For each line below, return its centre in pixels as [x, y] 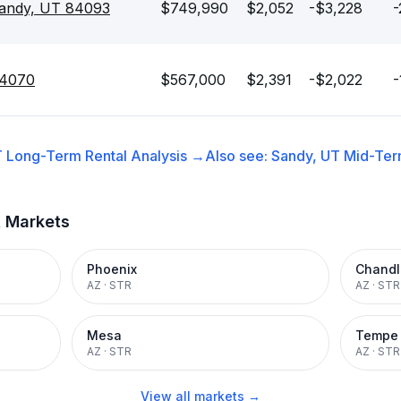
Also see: [238, 156]
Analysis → [166, 156]
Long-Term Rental [67, 156]
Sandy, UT [306, 156]
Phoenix [112, 269]
